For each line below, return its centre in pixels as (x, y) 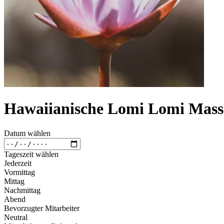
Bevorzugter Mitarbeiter (42, 208)
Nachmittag (22, 190)
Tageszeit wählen (31, 154)
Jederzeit (18, 163)
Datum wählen (27, 133)
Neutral (16, 217)
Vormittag (19, 172)
